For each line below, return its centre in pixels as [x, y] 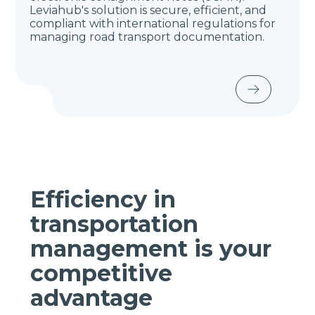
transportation [114, 224]
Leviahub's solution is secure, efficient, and [148, 10]
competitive [101, 273]
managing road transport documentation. [147, 37]
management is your [150, 249]
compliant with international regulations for [153, 24]
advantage [91, 298]
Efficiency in [103, 199]
